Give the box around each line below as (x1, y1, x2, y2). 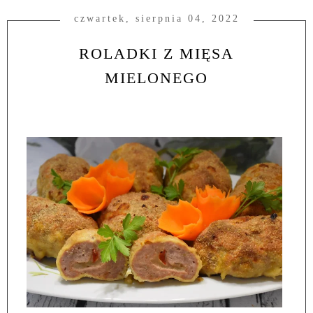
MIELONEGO (105, 69, 208, 87)
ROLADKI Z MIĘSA (79, 45, 234, 63)
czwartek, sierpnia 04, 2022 (73, 13, 240, 24)
